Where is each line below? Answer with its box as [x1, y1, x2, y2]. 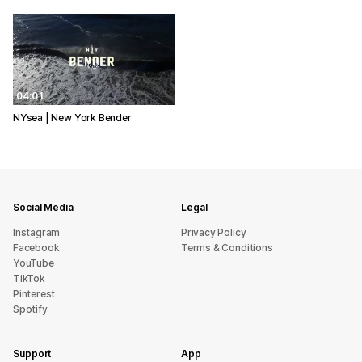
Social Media [13, 201, 74, 213]
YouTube [13, 257, 54, 269]
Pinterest [13, 288, 56, 300]
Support [13, 347, 52, 360]
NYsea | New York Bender [13, 111, 132, 124]
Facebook [13, 242, 60, 254]
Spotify [13, 303, 48, 315]
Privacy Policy [181, 226, 246, 238]
